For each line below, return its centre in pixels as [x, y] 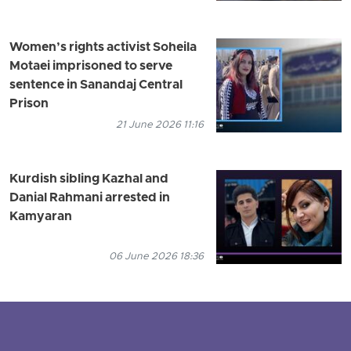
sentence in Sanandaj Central [96, 86]
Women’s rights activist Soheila [103, 48]
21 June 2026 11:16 [160, 125]
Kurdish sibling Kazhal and [89, 180]
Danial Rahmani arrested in [90, 199]
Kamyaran [41, 217]
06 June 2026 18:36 [156, 257]
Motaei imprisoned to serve [91, 67]
